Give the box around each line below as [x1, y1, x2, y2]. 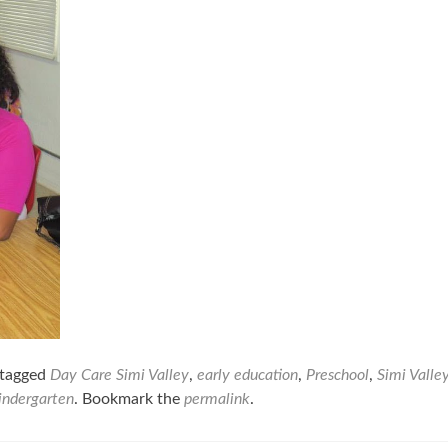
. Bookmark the [74, 391, 184, 407]
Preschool [306, 367, 369, 383]
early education [197, 367, 298, 383]
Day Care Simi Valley [50, 367, 189, 383]
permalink [184, 391, 250, 407]
